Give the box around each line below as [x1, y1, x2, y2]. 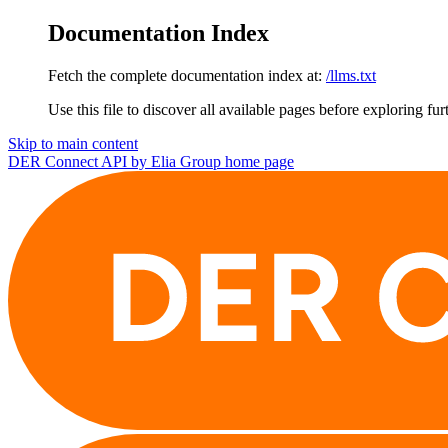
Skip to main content [8, 134, 138, 152]
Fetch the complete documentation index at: [48, 66, 322, 84]
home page [221, 152, 294, 170]
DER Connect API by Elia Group [8, 152, 221, 170]
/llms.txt [326, 66, 376, 84]
